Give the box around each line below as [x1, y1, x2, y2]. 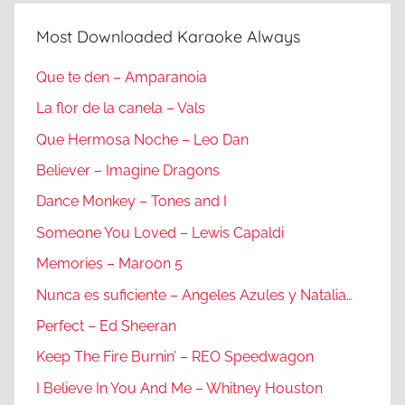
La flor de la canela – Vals [36, 99, 205, 118]
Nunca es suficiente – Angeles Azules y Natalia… [36, 286, 353, 304]
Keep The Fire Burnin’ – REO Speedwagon [36, 348, 314, 366]
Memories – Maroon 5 [36, 255, 183, 273]
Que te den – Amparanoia [36, 68, 207, 86]
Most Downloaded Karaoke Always [36, 25, 300, 47]
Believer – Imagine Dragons [36, 162, 220, 180]
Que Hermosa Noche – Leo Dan [36, 130, 249, 148]
